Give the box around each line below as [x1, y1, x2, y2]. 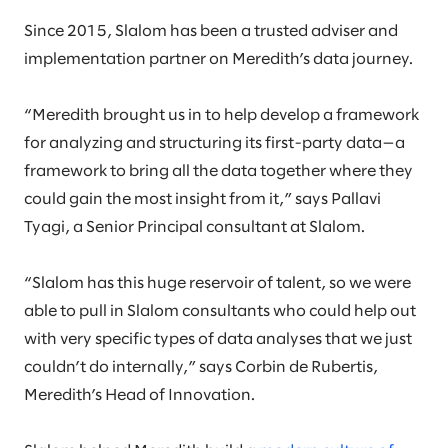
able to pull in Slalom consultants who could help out [24, 304, 416, 319]
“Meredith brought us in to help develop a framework [24, 108, 419, 123]
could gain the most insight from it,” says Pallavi [24, 192, 381, 207]
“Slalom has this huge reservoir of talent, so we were [24, 276, 411, 291]
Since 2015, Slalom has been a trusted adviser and [24, 24, 398, 39]
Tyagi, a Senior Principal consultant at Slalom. [24, 220, 365, 235]
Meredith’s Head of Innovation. [24, 388, 255, 403]
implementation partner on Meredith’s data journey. [24, 52, 413, 67]
